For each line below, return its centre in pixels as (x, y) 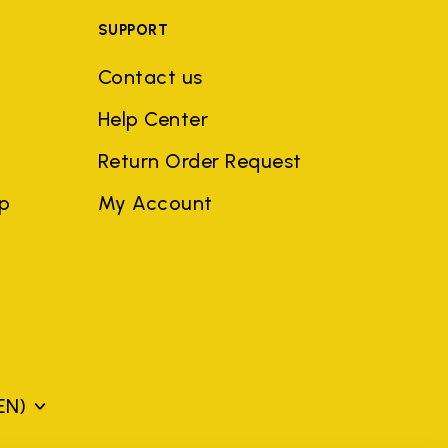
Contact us (150, 77)
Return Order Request (199, 161)
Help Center (153, 119)
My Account (155, 203)
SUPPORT (133, 30)
